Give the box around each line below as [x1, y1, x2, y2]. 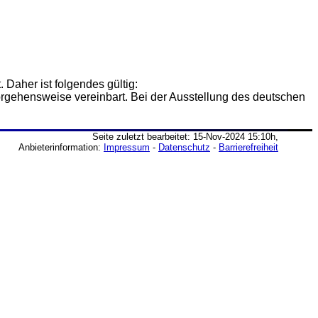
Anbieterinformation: [18, 142, 104, 153]
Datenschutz [158, 142, 210, 153]
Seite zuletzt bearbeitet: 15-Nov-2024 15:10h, [92, 131, 278, 142]
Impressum [104, 142, 150, 153]
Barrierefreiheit [219, 142, 278, 153]
